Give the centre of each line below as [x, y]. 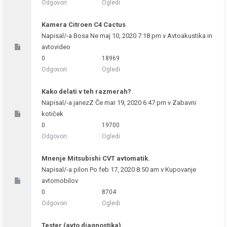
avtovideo [56, 47]
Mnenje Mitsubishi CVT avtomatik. [96, 158]
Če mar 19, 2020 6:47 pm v [133, 103]
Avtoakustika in [190, 36]
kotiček [52, 114]
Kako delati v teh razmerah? [86, 91]
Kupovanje [181, 169]
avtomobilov [60, 181]
